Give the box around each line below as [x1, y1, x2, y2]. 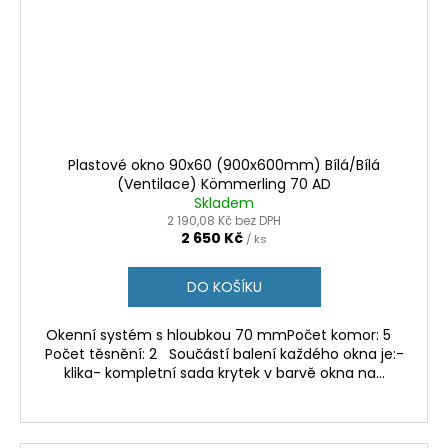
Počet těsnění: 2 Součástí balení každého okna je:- [44, 344, 404, 365]
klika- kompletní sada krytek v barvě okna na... [63, 363, 385, 384]
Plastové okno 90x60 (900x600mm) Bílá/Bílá [68, 155, 380, 176]
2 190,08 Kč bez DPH [167, 212, 281, 230]
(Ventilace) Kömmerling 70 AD [117, 174, 331, 195]
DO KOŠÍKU [186, 277, 262, 298]
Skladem [194, 193, 254, 214]
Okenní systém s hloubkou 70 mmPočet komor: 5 [45, 325, 403, 346]
